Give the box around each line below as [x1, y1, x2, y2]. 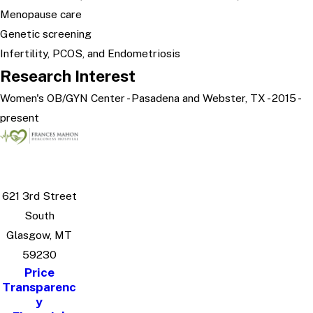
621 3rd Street [1, 189, 77, 203]
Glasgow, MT [6, 228, 72, 242]
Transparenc [2, 279, 76, 294]
